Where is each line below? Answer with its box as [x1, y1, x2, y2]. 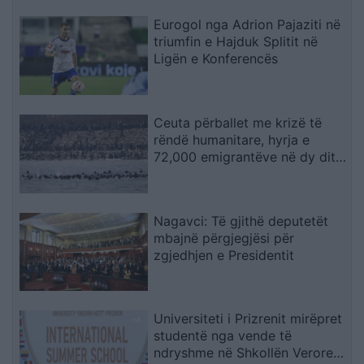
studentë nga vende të [154, 327, 292, 344]
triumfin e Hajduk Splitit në [154, 32, 318, 50]
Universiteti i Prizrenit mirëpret [154, 310, 343, 327]
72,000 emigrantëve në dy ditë [154, 148, 344, 165]
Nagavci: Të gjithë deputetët [154, 212, 329, 229]
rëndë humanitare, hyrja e [154, 131, 310, 148]
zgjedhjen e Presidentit [154, 246, 295, 263]
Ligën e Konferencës [154, 50, 279, 67]
